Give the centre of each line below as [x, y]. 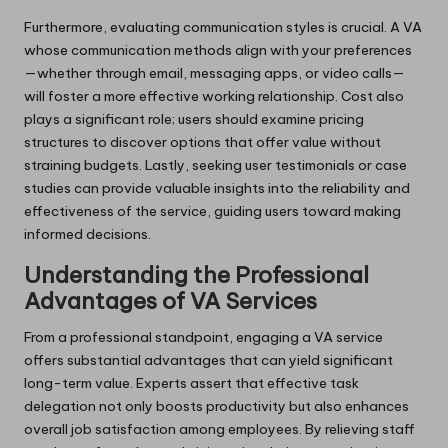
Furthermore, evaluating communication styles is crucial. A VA [223, 26]
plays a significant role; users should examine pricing [194, 118]
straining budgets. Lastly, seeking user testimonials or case [215, 164]
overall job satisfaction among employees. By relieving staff [219, 428]
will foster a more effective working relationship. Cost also [214, 95]
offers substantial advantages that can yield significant [208, 359]
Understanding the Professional [196, 274]
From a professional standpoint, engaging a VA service [203, 336]
